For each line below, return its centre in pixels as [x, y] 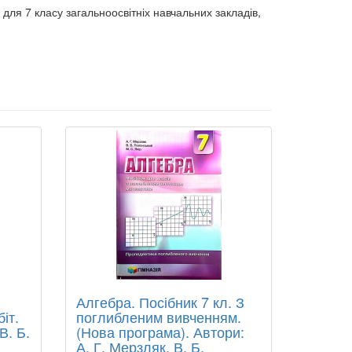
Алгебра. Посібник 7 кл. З [161, 302]
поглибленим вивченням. [159, 317]
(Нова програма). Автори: [161, 332]
